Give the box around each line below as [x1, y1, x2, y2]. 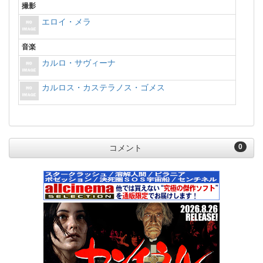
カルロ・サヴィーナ [42, 58, 116, 68]
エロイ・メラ [42, 17, 91, 26]
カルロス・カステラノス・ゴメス [42, 83, 165, 92]
